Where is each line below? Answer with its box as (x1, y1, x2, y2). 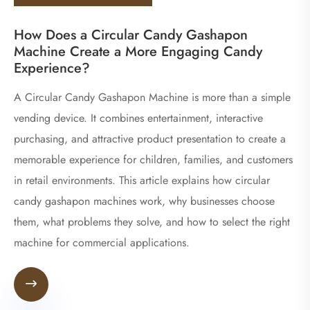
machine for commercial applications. (14, 234, 190, 250)
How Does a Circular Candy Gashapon (14, 24, 248, 45)
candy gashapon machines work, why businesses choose (14, 192, 275, 209)
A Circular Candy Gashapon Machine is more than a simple (14, 89, 291, 105)
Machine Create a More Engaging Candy (14, 41, 262, 62)
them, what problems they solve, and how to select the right (14, 213, 290, 230)
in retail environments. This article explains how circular (14, 172, 270, 188)
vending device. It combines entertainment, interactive (14, 109, 263, 126)
